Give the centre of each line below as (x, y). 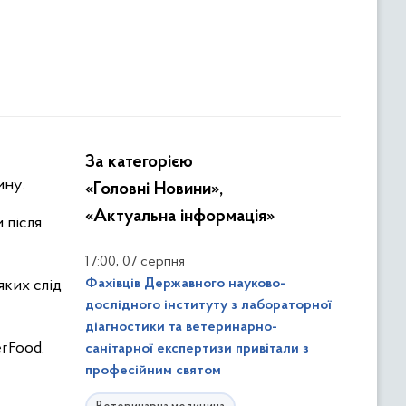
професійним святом (153, 371)
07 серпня (154, 262)
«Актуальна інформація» (180, 217)
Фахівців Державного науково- (185, 284)
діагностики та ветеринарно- (181, 327)
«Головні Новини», (154, 189)
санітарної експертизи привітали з (197, 349)
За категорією (139, 162)
